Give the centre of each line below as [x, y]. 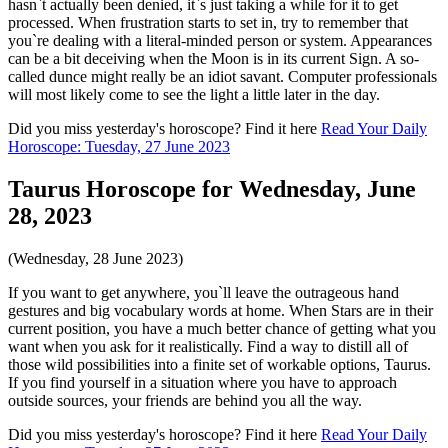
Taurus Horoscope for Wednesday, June [212, 189]
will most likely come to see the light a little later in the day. [194, 95]
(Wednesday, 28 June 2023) [95, 259]
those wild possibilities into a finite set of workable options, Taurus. [219, 365]
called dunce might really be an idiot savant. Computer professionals [222, 77]
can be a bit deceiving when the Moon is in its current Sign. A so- [213, 59]
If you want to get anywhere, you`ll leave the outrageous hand [203, 293]
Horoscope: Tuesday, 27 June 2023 [119, 147]
